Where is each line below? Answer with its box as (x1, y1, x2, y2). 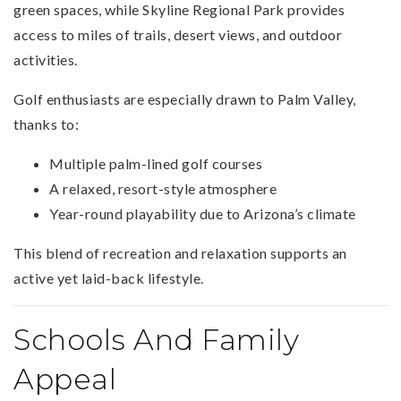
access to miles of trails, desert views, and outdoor (13, 25, 342, 43)
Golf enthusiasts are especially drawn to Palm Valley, (13, 90, 356, 107)
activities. (13, 50, 78, 68)
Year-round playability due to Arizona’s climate (49, 204, 356, 222)
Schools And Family (13, 321, 299, 357)
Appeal (13, 361, 116, 397)
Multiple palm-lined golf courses (49, 154, 262, 172)
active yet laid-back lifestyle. (13, 269, 204, 286)
